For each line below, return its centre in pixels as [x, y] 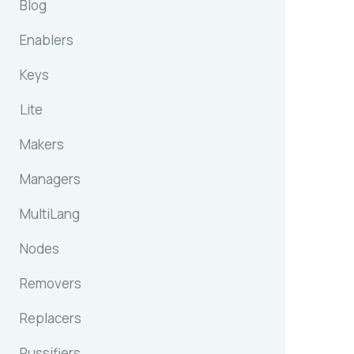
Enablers [47, 40]
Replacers [51, 318]
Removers [51, 283]
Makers [42, 144]
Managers [50, 179]
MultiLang [50, 214]
